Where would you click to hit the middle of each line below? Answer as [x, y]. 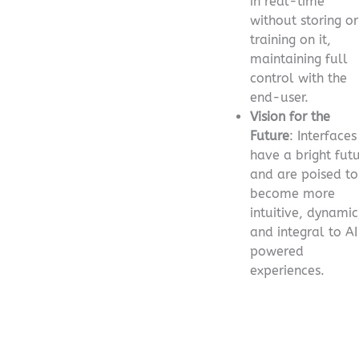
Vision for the [290, 116]
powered [277, 251]
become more [292, 193]
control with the [298, 78]
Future [270, 135]
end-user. [279, 97]
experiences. [287, 270]
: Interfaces [323, 135]
